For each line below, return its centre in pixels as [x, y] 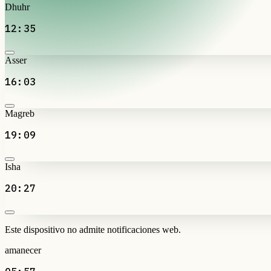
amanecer [23, 250]
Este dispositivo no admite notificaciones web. [93, 229]
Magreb [20, 113]
